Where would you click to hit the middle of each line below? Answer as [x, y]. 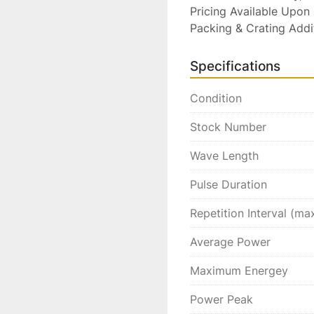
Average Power [230, 242]
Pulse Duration [228, 184]
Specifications [235, 66]
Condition [216, 98]
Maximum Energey [239, 271]
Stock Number [228, 127]
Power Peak [221, 299]
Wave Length [224, 156]
